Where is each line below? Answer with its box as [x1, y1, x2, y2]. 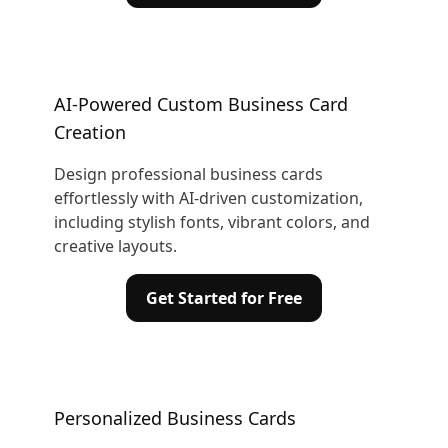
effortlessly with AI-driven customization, [53, 187, 363, 209]
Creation [53, 120, 126, 144]
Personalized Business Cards [53, 406, 296, 430]
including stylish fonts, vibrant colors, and [53, 211, 370, 233]
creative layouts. [53, 235, 177, 257]
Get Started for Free [146, 287, 302, 309]
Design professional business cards [53, 163, 323, 185]
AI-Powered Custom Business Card [53, 92, 348, 116]
